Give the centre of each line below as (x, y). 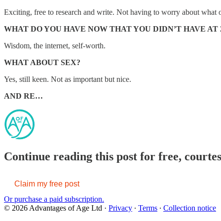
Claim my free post (47, 184)
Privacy (120, 208)
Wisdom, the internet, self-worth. (55, 45)
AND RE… (23, 96)
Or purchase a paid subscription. (54, 199)
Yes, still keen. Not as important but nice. (68, 79)
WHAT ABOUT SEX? (42, 62)
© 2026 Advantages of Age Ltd (53, 208)
